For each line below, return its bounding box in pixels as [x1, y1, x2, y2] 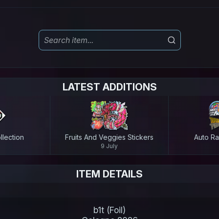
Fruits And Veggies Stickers [65, 133, 153, 141]
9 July [101, 142, 118, 150]
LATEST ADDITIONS [62, 81, 157, 93]
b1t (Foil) [93, 205, 126, 215]
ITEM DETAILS [76, 168, 143, 180]
